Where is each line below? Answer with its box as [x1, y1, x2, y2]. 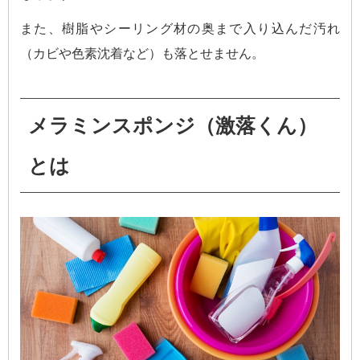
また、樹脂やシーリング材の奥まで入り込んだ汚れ [20, 22, 340, 36]
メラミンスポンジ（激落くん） [28, 114, 317, 137]
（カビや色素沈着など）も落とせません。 [20, 47, 264, 61]
